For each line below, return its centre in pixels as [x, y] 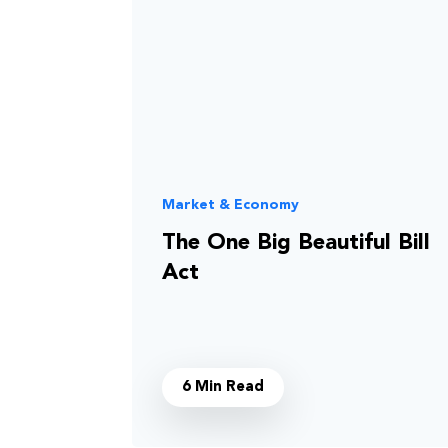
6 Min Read [223, 387]
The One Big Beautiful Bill [296, 243]
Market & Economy [230, 205]
